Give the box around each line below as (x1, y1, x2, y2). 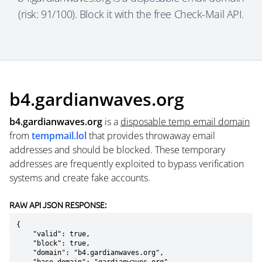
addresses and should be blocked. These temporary (9, 143, 225, 156)
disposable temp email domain (120, 115, 250, 128)
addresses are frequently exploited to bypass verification (9, 157, 244, 170)
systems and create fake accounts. (9, 171, 150, 184)
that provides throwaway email (87, 129, 215, 142)
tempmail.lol (32, 129, 87, 142)
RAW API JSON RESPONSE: (9, 199, 106, 211)
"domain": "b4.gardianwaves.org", (16, 249, 33, 257)
